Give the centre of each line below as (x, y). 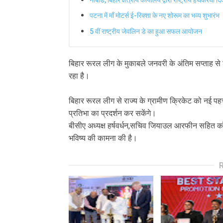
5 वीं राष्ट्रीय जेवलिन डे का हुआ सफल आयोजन (146, 31)
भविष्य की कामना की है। (103, 138)
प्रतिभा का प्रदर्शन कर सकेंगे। (112, 113)
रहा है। (79, 76)
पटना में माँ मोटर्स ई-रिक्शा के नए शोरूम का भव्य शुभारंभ (155, 16)
